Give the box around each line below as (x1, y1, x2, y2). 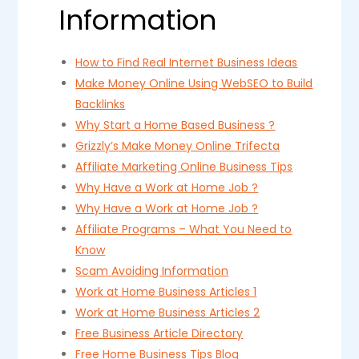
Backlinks (75, 96, 126, 112)
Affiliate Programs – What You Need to (75, 221, 292, 237)
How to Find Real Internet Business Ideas (75, 54, 298, 71)
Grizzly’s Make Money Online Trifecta (75, 138, 280, 154)
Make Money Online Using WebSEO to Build (75, 75, 313, 91)
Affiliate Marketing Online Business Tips (75, 159, 293, 175)
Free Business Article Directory (75, 325, 244, 341)
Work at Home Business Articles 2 (75, 305, 260, 321)
